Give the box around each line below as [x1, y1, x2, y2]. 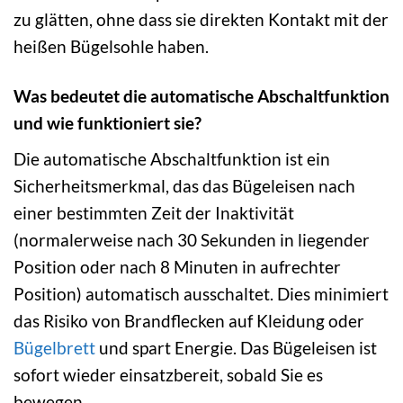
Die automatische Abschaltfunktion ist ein [13, 148, 330, 169]
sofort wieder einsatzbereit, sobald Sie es [13, 363, 323, 385]
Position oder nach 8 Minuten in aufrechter [13, 255, 341, 277]
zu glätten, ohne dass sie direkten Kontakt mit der [13, 9, 389, 31]
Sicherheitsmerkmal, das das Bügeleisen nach [13, 175, 355, 196]
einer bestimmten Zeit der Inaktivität [13, 201, 294, 223]
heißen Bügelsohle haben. [13, 36, 209, 58]
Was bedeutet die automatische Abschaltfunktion [13, 85, 390, 107]
